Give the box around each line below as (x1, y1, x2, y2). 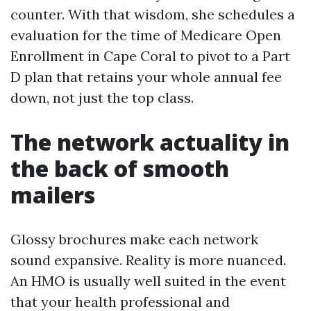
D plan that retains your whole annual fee (10, 68, 282, 85)
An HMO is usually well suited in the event (10, 272, 286, 289)
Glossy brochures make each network (10, 230, 258, 248)
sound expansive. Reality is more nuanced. (10, 251, 286, 269)
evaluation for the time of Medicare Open (10, 26, 281, 44)
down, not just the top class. (10, 89, 194, 106)
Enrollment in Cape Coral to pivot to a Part (10, 47, 290, 65)
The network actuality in (10, 127, 289, 157)
